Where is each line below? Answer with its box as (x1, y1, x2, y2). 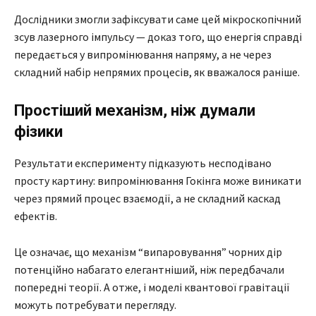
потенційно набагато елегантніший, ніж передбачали (14, 262, 284, 276)
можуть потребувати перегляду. (14, 297, 176, 312)
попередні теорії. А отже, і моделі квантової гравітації (14, 279, 290, 294)
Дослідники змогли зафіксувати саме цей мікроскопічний (14, 11, 301, 26)
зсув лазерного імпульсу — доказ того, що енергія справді (14, 29, 302, 44)
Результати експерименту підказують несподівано (14, 155, 272, 170)
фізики (14, 122, 63, 140)
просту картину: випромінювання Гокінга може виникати (14, 173, 301, 188)
